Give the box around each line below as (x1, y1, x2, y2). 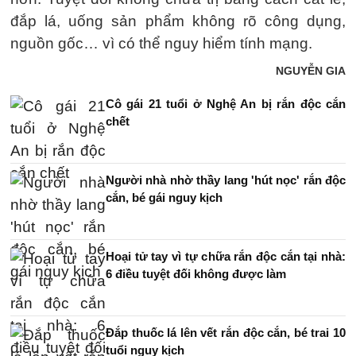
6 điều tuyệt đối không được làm (106, 267, 286, 281)
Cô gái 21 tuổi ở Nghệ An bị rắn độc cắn (106, 97, 346, 110)
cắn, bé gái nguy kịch (106, 191, 222, 204)
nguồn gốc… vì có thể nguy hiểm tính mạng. (10, 35, 312, 52)
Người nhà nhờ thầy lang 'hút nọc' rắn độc (106, 173, 346, 187)
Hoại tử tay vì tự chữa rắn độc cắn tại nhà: (106, 250, 346, 263)
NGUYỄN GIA (276, 64, 346, 77)
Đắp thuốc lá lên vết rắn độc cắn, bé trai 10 (106, 326, 346, 339)
